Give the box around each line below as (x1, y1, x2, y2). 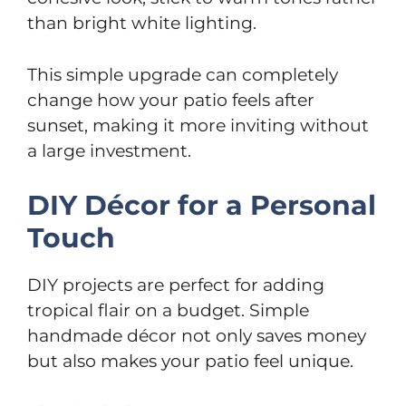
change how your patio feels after (27, 89, 314, 111)
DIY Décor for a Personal (27, 188, 376, 222)
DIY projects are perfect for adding (27, 275, 324, 295)
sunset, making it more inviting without (27, 114, 369, 136)
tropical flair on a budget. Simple (27, 300, 309, 321)
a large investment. (27, 140, 191, 161)
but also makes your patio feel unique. (27, 351, 353, 372)
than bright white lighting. (27, 13, 256, 34)
